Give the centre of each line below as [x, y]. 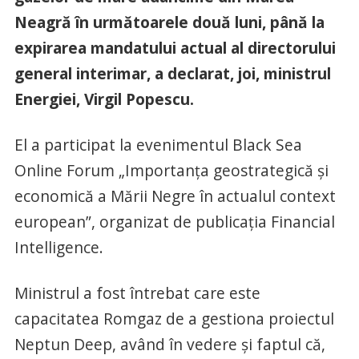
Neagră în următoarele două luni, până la [169, 22]
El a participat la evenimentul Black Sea [158, 145]
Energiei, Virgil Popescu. [104, 99]
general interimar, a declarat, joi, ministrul [172, 74]
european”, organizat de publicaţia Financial [174, 222]
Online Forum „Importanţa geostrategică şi [171, 171]
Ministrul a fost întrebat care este [137, 293]
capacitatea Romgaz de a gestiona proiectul [174, 319]
